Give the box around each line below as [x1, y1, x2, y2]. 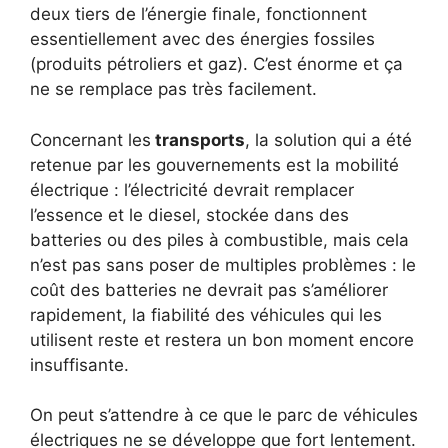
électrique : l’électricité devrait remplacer [30, 179, 354, 200]
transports [151, 129, 245, 150]
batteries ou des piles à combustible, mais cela [30, 229, 409, 250]
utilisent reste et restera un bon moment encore [30, 329, 414, 350]
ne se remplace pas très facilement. [30, 79, 317, 100]
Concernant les [30, 129, 151, 150]
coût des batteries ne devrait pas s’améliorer [30, 279, 388, 300]
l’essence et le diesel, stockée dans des [30, 204, 349, 225]
